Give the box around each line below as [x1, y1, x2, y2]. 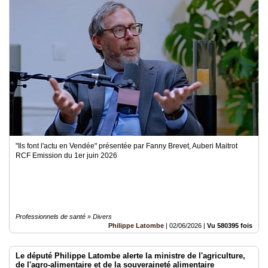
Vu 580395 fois [207, 222, 252, 229]
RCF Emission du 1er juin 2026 [16, 151, 119, 160]
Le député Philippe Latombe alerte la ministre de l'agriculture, [16, 251, 245, 260]
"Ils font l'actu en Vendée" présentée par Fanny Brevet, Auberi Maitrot [16, 142, 237, 150]
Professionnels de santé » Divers [16, 213, 112, 220]
